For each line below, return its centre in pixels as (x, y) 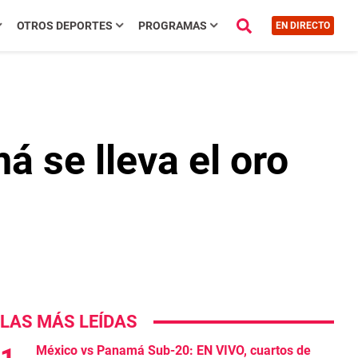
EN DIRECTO (302, 26)
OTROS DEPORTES (64, 26)
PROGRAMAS (172, 26)
